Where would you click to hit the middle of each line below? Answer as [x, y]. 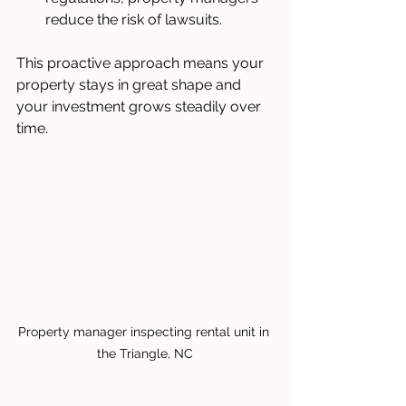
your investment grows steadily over [140, 106]
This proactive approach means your [142, 63]
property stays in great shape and [130, 84]
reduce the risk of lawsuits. [134, 19]
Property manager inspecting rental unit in [145, 331]
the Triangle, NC [145, 353]
